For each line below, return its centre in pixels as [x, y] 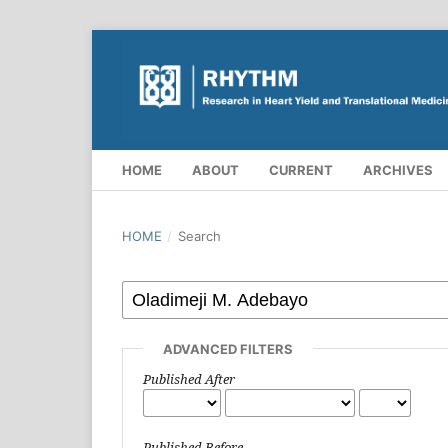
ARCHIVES [398, 169]
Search [199, 235]
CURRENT [301, 169]
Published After [189, 378]
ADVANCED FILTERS [228, 348]
